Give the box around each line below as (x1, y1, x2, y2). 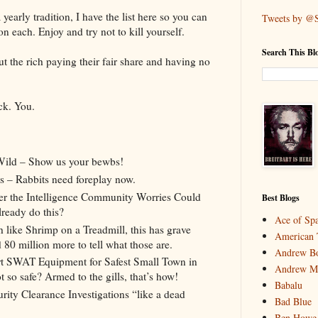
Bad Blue (274, 295, 312, 309)
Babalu (274, 278, 302, 292)
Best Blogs (262, 191, 300, 204)
